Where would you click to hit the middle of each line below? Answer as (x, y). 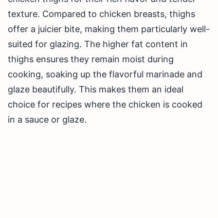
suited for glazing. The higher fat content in (98, 44)
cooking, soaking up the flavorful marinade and (105, 74)
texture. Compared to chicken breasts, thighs (101, 14)
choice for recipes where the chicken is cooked (105, 105)
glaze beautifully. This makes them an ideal (96, 90)
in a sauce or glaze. (47, 120)
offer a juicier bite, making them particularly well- (109, 29)
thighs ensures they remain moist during (91, 59)
